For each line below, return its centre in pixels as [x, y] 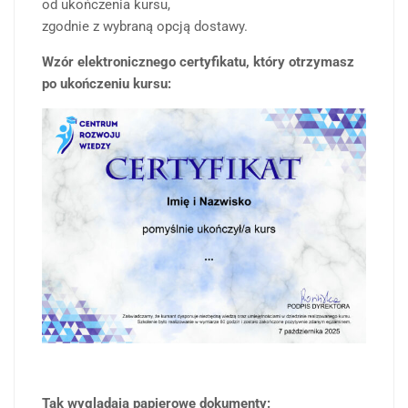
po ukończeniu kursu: [107, 84]
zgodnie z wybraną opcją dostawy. [145, 27]
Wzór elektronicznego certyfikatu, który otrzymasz [198, 62]
